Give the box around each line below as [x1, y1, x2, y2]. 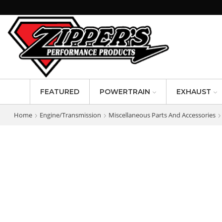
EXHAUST [176, 87, 211, 96]
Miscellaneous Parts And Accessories [108, 110, 216, 119]
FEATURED [40, 87, 79, 96]
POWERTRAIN [100, 87, 150, 96]
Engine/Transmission [39, 110, 101, 119]
